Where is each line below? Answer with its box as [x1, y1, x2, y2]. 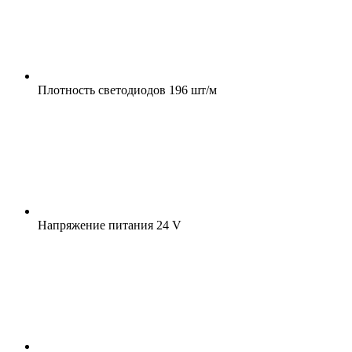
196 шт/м [166, 82, 217, 97]
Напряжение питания [38, 218, 153, 232]
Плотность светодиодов [38, 82, 166, 97]
